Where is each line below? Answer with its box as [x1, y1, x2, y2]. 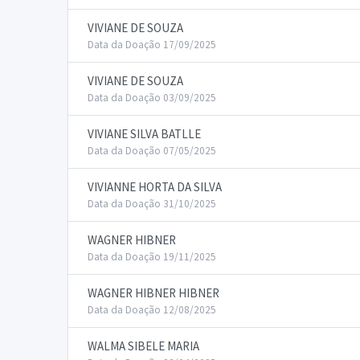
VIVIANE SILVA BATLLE [88, 126, 201, 141]
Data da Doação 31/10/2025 [88, 197, 216, 211]
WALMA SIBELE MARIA [88, 338, 199, 354]
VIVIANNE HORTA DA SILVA [88, 179, 222, 194]
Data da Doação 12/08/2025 [88, 303, 216, 317]
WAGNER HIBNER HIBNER [88, 285, 219, 301]
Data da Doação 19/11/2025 [88, 250, 216, 264]
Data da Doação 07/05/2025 [88, 144, 216, 157]
